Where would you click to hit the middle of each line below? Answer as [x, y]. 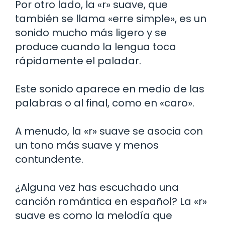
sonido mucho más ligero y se [91, 32]
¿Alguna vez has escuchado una [97, 187]
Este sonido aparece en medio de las [110, 89]
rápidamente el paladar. [78, 61]
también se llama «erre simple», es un [111, 18]
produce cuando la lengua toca [96, 46]
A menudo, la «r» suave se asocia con [109, 131]
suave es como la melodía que [94, 215]
